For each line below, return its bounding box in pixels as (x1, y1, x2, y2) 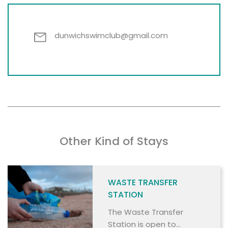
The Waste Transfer (108, 206, 184, 217)
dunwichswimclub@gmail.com (54, 30, 168, 41)
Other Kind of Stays (60, 133, 168, 149)
